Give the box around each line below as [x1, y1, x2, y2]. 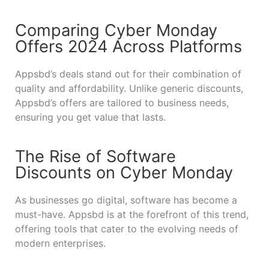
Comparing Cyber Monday [15, 20, 217, 40]
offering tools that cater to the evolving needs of [15, 222, 238, 235]
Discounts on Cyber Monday [15, 162, 233, 183]
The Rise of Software [15, 146, 176, 166]
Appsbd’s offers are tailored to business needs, [15, 96, 229, 109]
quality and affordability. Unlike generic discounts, [15, 82, 243, 94]
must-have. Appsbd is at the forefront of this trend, [15, 208, 249, 220]
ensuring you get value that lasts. [15, 110, 166, 123]
